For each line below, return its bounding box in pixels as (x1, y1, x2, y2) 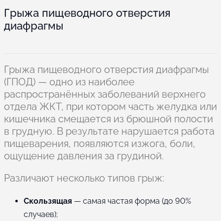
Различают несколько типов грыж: (4, 172, 164, 184)
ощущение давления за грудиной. (4, 150, 164, 162)
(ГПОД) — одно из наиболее (4, 76, 135, 88)
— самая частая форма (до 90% (72, 196, 191, 206)
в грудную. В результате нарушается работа (4, 125, 215, 138)
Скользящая (24, 196, 72, 206)
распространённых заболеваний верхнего (4, 88, 206, 101)
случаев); (24, 210, 58, 220)
